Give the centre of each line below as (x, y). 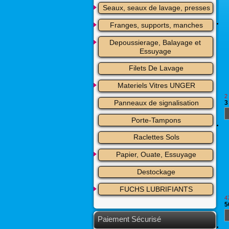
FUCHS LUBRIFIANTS (156, 189)
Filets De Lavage (156, 68)
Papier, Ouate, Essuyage (156, 155)
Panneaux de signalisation (156, 102)
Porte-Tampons (156, 120)
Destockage (156, 172)
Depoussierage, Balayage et (155, 42)
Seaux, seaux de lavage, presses (156, 7)
